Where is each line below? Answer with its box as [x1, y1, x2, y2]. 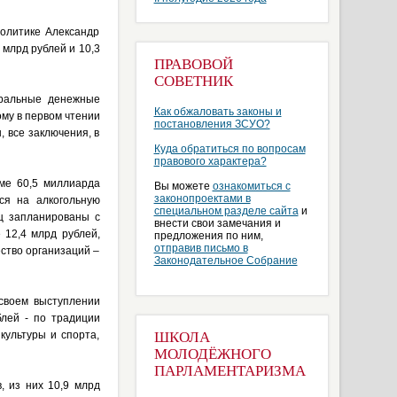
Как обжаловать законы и [153, 105, 282, 118]
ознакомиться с [212, 180, 291, 192]
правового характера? [153, 155, 267, 167]
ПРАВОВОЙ [153, 56, 233, 73]
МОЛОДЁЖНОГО [153, 346, 271, 362]
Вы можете [153, 180, 213, 192]
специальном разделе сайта [153, 205, 299, 217]
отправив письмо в [153, 242, 248, 254]
